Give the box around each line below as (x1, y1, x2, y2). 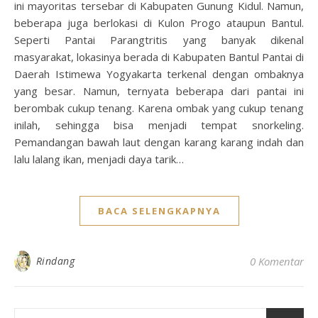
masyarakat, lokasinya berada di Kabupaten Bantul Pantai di (14, 50, 304, 64)
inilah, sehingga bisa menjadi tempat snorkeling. (14, 118, 304, 132)
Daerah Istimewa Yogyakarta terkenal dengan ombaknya (14, 67, 304, 81)
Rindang (35, 254, 75, 268)
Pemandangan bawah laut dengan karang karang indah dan (14, 135, 304, 149)
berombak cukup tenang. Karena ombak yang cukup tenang (14, 101, 304, 115)
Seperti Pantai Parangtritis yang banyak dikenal (14, 33, 304, 47)
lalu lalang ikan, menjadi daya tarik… (14, 152, 184, 166)
